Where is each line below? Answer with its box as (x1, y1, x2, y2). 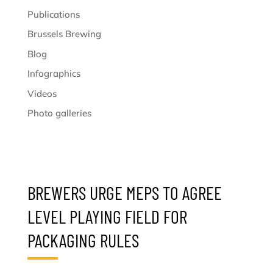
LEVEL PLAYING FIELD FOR (27, 205, 187, 227)
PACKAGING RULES (27, 229, 139, 251)
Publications (27, 8, 80, 20)
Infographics (27, 68, 80, 79)
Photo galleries (27, 107, 91, 119)
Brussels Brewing (27, 28, 101, 40)
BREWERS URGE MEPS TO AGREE (27, 181, 222, 204)
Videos (27, 87, 57, 99)
